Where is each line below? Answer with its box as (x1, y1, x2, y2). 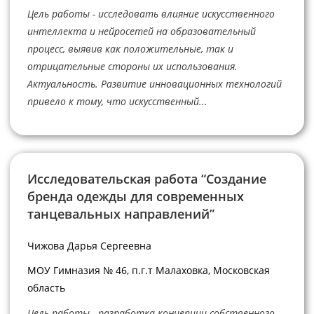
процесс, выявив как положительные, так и (27, 42, 233, 56)
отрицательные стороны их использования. (27, 60, 238, 74)
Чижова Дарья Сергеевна (27, 238, 151, 252)
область (27, 281, 65, 295)
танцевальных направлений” (27, 205, 214, 222)
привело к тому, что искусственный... (27, 95, 207, 109)
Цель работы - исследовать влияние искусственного (27, 7, 275, 21)
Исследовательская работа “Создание (27, 170, 266, 187)
